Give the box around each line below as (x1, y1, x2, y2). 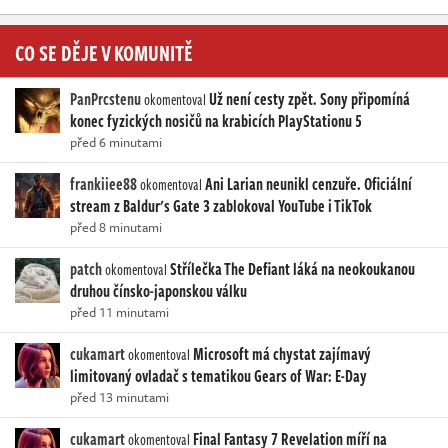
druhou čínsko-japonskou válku (70, 278, 247, 303)
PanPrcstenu (70, 86, 141, 111)
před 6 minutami (70, 131, 162, 152)
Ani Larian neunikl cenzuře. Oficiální (205, 171, 412, 196)
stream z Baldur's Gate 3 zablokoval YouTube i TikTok (70, 193, 372, 218)
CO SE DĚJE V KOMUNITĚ (15, 35, 193, 68)
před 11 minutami (70, 301, 169, 322)
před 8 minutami (70, 216, 162, 237)
